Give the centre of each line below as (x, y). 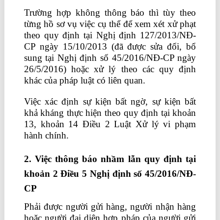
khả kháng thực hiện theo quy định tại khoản (110, 113)
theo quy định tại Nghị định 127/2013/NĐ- (110, 35)
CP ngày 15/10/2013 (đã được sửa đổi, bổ (110, 46)
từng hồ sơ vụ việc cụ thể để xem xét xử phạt (110, 24)
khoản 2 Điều (52, 174)
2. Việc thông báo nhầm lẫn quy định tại (110, 159)
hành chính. (47, 135)
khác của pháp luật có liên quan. (84, 80)
